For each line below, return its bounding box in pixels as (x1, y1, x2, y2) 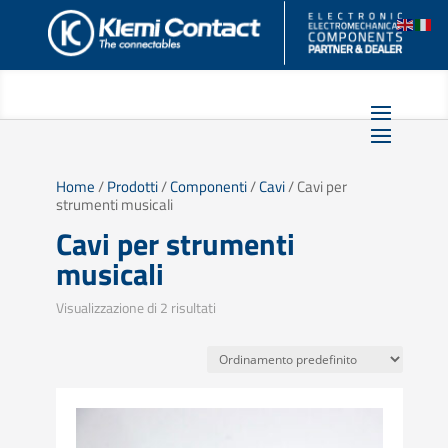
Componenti (169, 175, 247, 198)
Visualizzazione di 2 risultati (55, 297, 216, 318)
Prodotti (106, 175, 158, 198)
